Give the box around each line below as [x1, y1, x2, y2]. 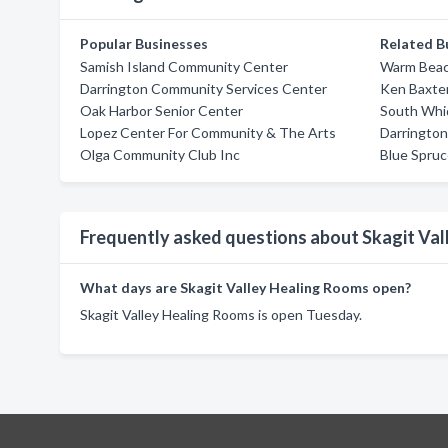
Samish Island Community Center [80, 58, 288, 75]
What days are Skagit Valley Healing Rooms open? [80, 279, 411, 296]
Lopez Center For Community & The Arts [80, 124, 336, 141]
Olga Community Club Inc [80, 146, 240, 163]
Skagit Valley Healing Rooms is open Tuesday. [80, 306, 362, 323]
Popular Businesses [80, 35, 208, 52]
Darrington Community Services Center [80, 80, 327, 97]
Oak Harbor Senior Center [80, 102, 243, 119]
